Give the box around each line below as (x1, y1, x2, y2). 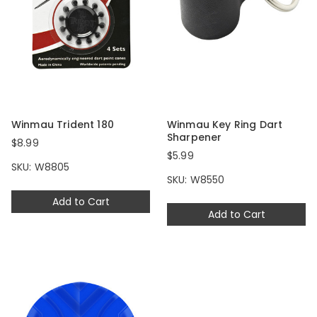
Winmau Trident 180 (11, 117, 114, 132)
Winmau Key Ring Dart (167, 117, 283, 132)
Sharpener (167, 130, 222, 145)
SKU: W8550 (167, 173, 225, 188)
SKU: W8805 (11, 160, 70, 175)
